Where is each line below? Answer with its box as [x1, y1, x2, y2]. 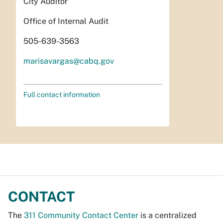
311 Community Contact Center [24, 210, 138, 220]
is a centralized [138, 210, 197, 220]
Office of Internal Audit [23, 16, 109, 26]
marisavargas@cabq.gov [23, 56, 114, 66]
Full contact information [23, 90, 100, 99]
